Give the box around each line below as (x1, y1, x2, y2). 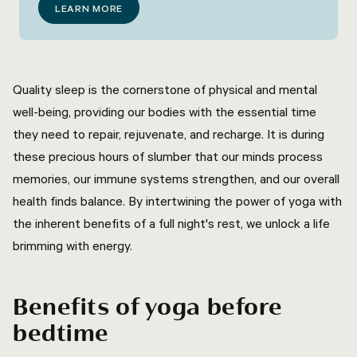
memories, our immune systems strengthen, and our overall (13, 171, 339, 186)
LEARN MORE (55, 2, 123, 14)
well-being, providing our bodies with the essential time (13, 104, 316, 120)
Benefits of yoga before (13, 295, 283, 321)
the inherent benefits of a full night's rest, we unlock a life (13, 215, 330, 231)
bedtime (13, 321, 109, 347)
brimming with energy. (13, 237, 135, 253)
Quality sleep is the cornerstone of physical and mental (13, 81, 317, 97)
